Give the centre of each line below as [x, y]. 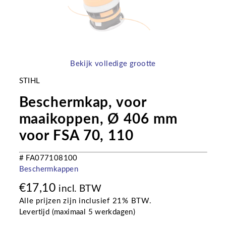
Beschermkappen [49, 169]
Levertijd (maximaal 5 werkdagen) [77, 212]
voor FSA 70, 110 [76, 135]
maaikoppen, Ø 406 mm [98, 119]
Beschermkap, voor [82, 102]
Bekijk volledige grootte [113, 64]
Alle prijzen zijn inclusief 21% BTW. [85, 201]
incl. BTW [80, 189]
